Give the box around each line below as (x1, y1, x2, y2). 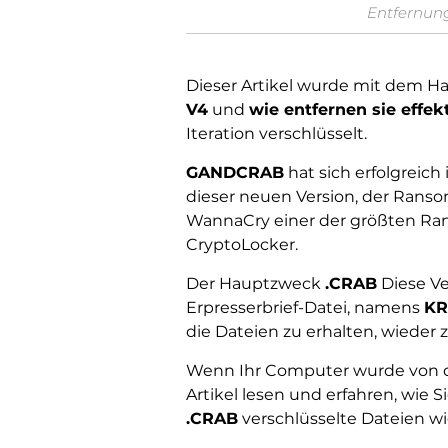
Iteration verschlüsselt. (186, 124, 367, 144)
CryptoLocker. (186, 235, 298, 255)
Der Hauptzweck (186, 274, 325, 294)
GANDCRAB (186, 163, 284, 183)
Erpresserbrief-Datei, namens (186, 298, 424, 318)
